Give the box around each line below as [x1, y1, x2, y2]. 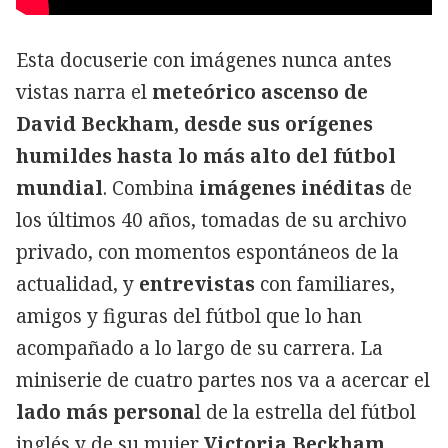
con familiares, [255, 270, 395, 297]
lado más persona [16, 398, 195, 425]
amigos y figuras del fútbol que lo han [16, 302, 362, 329]
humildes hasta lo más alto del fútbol [16, 142, 396, 169]
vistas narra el [16, 78, 152, 105]
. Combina [103, 174, 199, 201]
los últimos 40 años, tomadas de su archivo [16, 206, 407, 233]
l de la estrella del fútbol [195, 398, 416, 425]
